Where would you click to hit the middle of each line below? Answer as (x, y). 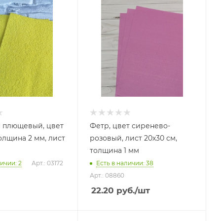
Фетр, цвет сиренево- (130, 126)
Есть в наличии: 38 (125, 163)
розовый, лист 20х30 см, (134, 138)
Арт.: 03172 (47, 163)
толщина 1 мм (115, 151)
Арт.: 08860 (107, 176)
